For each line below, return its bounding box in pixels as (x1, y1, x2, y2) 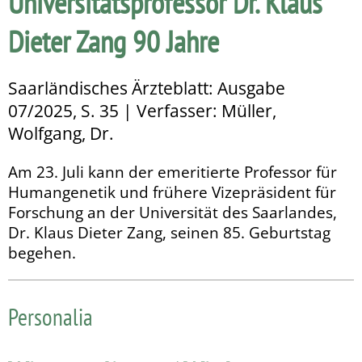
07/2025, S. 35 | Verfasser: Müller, (8, 99, 276, 122)
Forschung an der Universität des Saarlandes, (8, 201, 337, 222)
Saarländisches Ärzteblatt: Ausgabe (8, 76, 285, 99)
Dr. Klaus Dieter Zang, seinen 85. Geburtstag (8, 221, 330, 242)
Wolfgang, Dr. (8, 121, 114, 145)
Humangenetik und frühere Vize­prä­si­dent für (8, 181, 336, 202)
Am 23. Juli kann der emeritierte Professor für (8, 161, 337, 182)
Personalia (8, 301, 93, 332)
